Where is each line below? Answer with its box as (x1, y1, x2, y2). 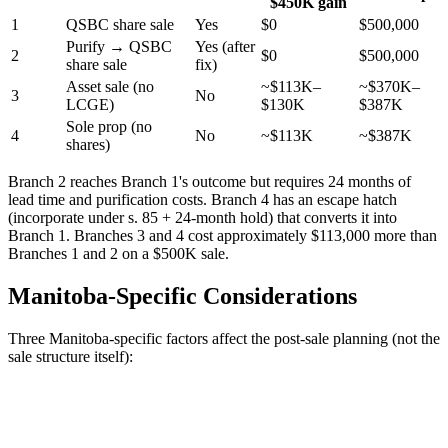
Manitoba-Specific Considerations (8, 283, 357, 310)
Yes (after (195, 38, 255, 56)
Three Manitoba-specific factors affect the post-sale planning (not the (8, 329, 440, 347)
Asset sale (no (66, 78, 154, 96)
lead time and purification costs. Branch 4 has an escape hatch (8, 191, 397, 209)
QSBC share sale (66, 16, 174, 34)
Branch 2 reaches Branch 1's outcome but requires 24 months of (8, 173, 411, 191)
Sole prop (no (66, 118, 152, 136)
